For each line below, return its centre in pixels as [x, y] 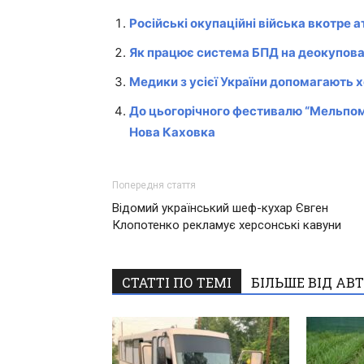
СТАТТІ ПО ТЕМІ [177, 283]
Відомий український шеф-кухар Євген [220, 208]
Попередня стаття [154, 186]
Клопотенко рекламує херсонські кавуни [227, 225]
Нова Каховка [172, 132]
